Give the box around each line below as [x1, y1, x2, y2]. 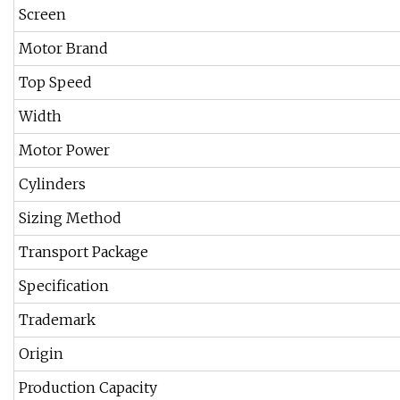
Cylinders [19, 175, 86, 194]
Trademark [19, 311, 96, 329]
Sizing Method [19, 209, 121, 228]
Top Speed [19, 73, 92, 92]
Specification [19, 277, 109, 296]
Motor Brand [19, 39, 108, 58]
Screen [19, 5, 66, 24]
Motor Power [19, 141, 110, 160]
